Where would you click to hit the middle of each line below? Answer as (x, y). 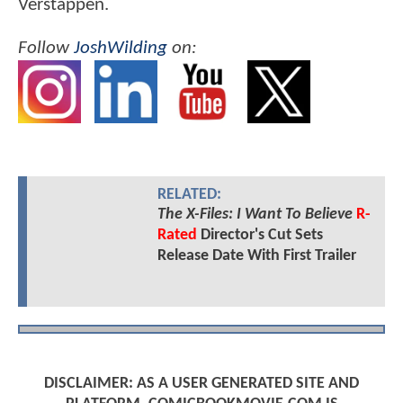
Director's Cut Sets (260, 236)
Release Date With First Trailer (256, 256)
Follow (46, 48)
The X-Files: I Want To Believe (255, 215)
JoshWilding (121, 48)
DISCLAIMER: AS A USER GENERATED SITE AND (201, 383)
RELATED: (189, 195)
